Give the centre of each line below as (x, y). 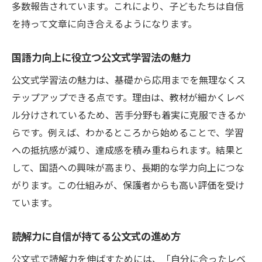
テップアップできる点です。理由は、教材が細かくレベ (128, 97)
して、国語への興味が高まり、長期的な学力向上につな (128, 168)
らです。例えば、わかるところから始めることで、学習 (128, 132)
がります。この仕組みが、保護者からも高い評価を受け (128, 185)
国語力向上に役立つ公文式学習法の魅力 (101, 57)
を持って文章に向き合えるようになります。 (104, 24)
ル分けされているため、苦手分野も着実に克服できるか (129, 115)
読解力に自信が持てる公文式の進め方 (96, 236)
